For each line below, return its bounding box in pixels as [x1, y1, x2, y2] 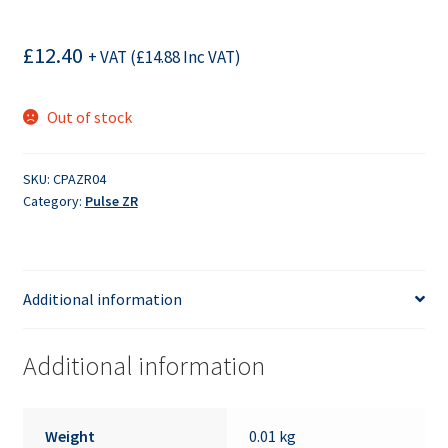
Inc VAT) [179, 46, 241, 69]
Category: [22, 191, 85, 210]
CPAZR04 [52, 169, 106, 188]
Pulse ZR [84, 191, 138, 210]
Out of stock [47, 107, 133, 128]
